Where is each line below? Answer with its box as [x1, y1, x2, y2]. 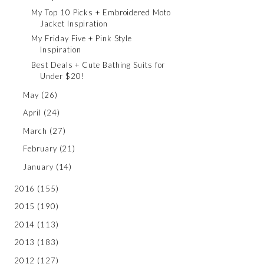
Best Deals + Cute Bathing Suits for [31, 60, 166, 70]
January [23, 161, 54, 171]
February [23, 144, 57, 153]
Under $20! [40, 71, 85, 81]
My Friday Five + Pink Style [31, 34, 133, 43]
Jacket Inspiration [40, 18, 108, 28]
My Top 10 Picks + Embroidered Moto [31, 7, 171, 17]
